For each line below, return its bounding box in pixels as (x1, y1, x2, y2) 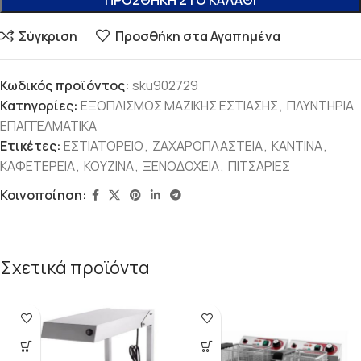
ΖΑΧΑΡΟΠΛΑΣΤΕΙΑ (152, 137, 263, 156)
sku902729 (132, 77, 198, 95)
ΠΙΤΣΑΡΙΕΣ (228, 157, 290, 176)
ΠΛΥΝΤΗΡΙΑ (287, 97, 354, 115)
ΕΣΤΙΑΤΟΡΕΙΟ (64, 137, 143, 156)
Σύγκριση (19, 27, 78, 45)
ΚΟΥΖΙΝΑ (84, 157, 134, 176)
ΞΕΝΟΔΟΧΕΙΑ (143, 157, 219, 176)
